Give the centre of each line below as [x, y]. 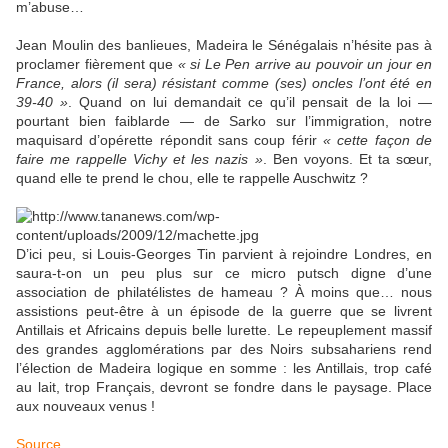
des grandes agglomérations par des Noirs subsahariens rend [224, 349]
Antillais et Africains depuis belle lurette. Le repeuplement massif [224, 330]
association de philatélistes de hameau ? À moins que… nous [224, 292]
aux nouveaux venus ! [85, 406]
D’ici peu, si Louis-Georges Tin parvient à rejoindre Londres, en [224, 254]
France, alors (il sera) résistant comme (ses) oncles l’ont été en [224, 83]
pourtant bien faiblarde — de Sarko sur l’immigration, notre [224, 121]
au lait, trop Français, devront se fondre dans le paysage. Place [224, 387]
